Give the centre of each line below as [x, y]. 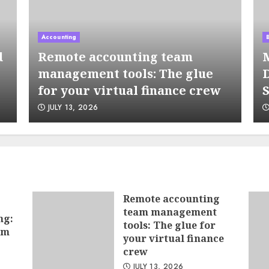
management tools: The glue [125, 74]
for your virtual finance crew [129, 90]
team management [170, 212]
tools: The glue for [169, 225]
